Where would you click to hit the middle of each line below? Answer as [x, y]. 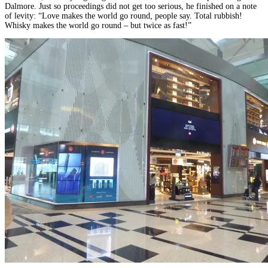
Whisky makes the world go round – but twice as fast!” [98, 25]
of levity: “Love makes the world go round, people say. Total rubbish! [124, 16]
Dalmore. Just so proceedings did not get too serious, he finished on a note [131, 6]
